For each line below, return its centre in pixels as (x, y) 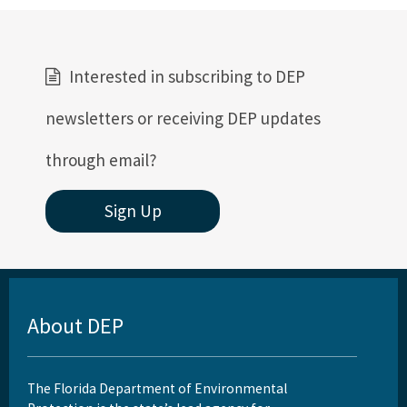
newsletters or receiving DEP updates (183, 118)
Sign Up (133, 211)
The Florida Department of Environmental (157, 388)
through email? (101, 160)
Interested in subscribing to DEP (187, 76)
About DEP (75, 326)
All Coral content (73, 28)
